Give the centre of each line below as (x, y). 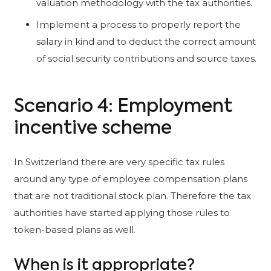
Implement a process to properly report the (139, 24)
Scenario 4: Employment (123, 107)
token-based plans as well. (74, 229)
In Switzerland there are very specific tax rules (119, 162)
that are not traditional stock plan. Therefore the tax (132, 195)
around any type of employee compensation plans (130, 178)
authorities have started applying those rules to (122, 212)
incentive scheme (93, 129)
